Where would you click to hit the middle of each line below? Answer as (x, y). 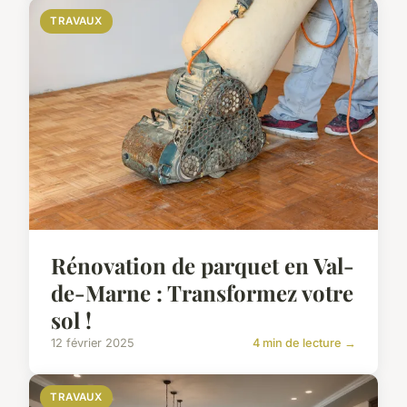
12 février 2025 (93, 342)
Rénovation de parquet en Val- (203, 265)
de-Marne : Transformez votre (202, 292)
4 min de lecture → (304, 342)
